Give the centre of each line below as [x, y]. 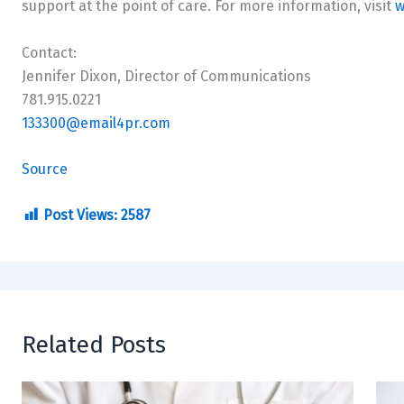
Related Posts [94, 344]
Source [45, 170]
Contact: [49, 52]
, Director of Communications [214, 76]
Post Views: [80, 215]
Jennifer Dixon [69, 76]
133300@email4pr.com [96, 123]
